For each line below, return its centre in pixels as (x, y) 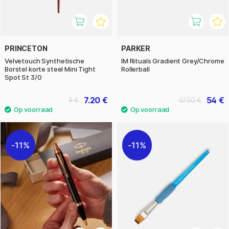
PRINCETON (26, 48)
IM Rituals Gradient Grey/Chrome (173, 61)
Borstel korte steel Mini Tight (50, 69)
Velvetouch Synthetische (44, 61)
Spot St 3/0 (23, 77)
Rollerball (135, 69)
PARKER (136, 48)
